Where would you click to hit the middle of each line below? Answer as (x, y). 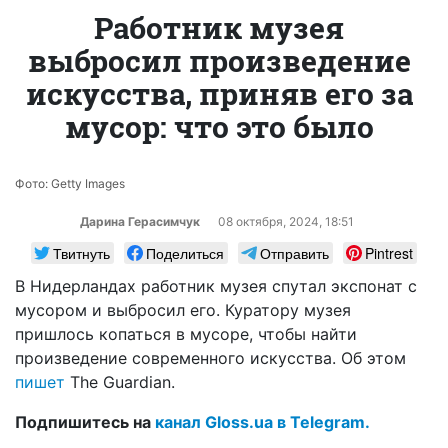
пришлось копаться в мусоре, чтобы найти (186, 333)
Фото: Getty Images (70, 183)
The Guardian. (122, 381)
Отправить (294, 252)
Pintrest (389, 252)
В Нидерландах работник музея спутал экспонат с (216, 285)
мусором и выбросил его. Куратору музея (183, 309)
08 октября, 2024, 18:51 (285, 221)
